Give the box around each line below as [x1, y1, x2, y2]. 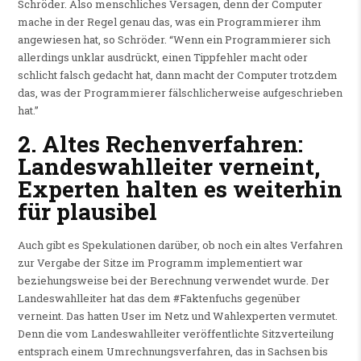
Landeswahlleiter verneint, [17, 151, 320, 181]
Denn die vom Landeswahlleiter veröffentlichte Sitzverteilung [17, 326, 334, 342]
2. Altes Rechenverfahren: [17, 128, 303, 159]
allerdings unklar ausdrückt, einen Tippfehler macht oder [17, 49, 308, 64]
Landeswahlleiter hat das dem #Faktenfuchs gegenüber [17, 291, 301, 306]
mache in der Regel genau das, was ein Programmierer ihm [17, 14, 322, 29]
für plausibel [17, 196, 157, 226]
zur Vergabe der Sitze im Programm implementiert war [17, 255, 303, 271]
